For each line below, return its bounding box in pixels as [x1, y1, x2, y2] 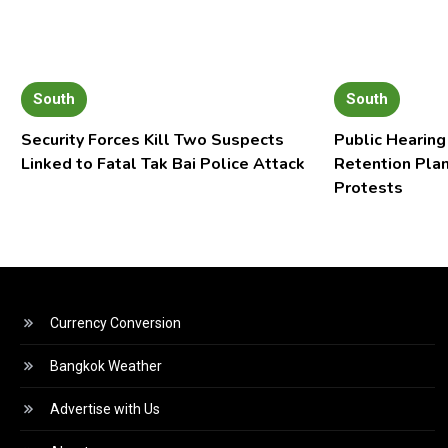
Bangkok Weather [50, 358, 162, 375]
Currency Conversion [50, 315, 181, 332]
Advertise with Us [50, 401, 160, 418]
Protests [334, 177, 404, 200]
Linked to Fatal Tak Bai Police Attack [20, 153, 305, 176]
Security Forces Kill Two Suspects [20, 129, 284, 152]
